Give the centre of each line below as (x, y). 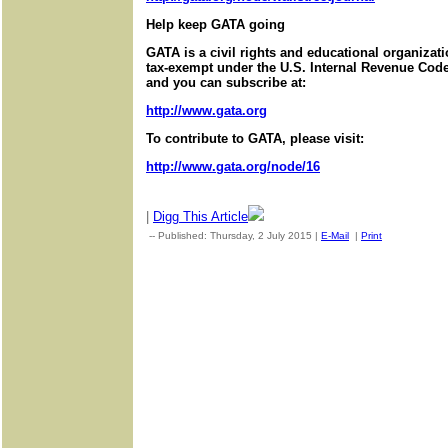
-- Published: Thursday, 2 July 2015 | (233, 235)
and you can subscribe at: (226, 82)
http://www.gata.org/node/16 (233, 166)
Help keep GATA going (215, 24)
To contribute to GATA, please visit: (255, 138)
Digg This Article (200, 216)
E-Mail (335, 235)
